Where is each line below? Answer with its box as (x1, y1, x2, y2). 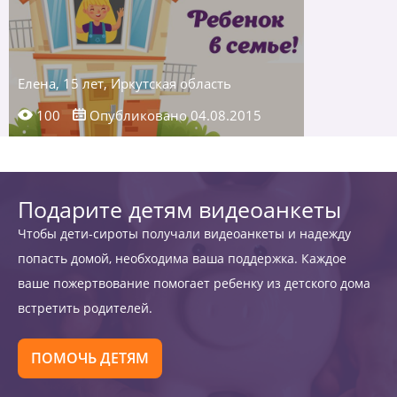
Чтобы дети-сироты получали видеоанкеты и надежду (18, 225, 351, 242)
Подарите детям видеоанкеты (18, 194, 341, 224)
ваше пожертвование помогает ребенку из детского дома (18, 275, 370, 292)
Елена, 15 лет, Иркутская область (18, 74, 231, 92)
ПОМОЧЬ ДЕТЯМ (31, 348, 149, 368)
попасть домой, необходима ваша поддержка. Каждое (18, 250, 346, 267)
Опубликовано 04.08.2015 (86, 106, 261, 124)
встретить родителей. (18, 300, 152, 316)
